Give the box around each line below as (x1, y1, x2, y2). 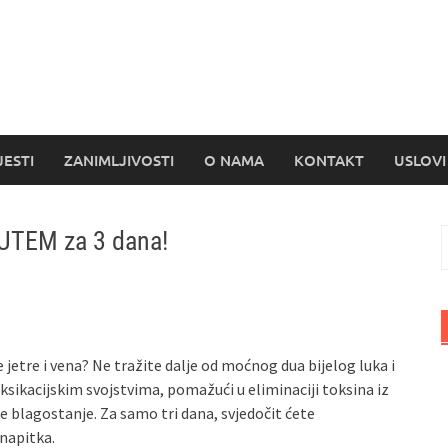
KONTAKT (294, 150, 364, 170)
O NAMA (204, 150, 264, 170)
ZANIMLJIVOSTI (64, 150, 174, 170)
